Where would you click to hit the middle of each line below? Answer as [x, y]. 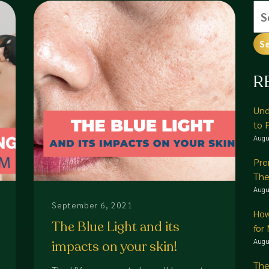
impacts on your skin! [114, 247]
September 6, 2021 [92, 205]
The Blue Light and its [115, 227]
